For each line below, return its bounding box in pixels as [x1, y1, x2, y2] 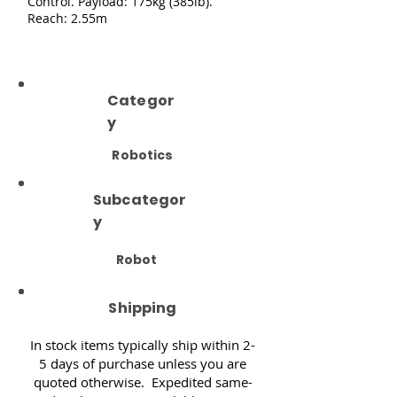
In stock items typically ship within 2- [30, 335, 255, 354]
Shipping [108, 297, 177, 318]
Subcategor [93, 189, 187, 210]
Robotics [112, 145, 174, 164]
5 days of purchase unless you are [39, 354, 246, 372]
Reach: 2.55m [27, 9, 107, 27]
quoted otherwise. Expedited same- [33, 372, 253, 391]
